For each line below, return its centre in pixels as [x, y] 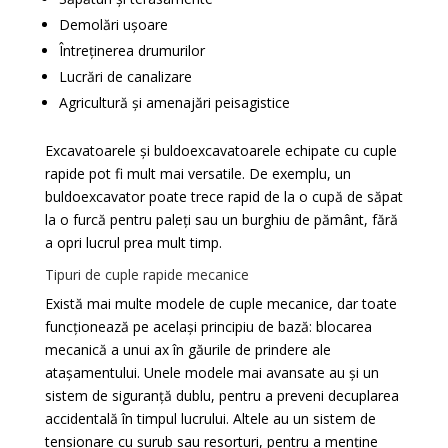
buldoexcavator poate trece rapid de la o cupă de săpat [223, 196]
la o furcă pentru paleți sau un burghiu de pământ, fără [221, 219]
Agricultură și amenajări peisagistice [174, 102]
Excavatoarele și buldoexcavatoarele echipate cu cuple [220, 150]
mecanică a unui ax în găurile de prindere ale [187, 349]
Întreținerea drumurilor [131, 50]
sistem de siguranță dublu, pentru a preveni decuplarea [221, 395]
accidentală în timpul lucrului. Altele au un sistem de [210, 418]
